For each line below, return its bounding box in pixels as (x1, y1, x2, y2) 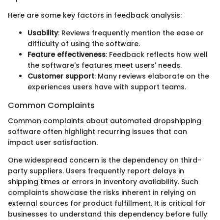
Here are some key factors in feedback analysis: (8, 10, 182, 20)
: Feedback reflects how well (106, 49, 208, 59)
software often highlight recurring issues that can (8, 126, 187, 137)
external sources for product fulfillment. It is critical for (8, 198, 206, 208)
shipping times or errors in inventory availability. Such (8, 176, 198, 187)
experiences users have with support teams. (27, 82, 186, 92)
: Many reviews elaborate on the (94, 71, 209, 81)
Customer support (27, 71, 94, 81)
